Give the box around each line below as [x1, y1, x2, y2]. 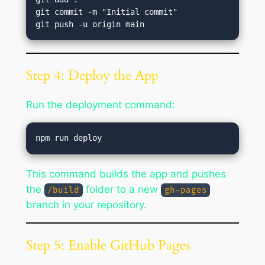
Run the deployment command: [25, 99, 175, 111]
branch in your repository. [25, 199, 147, 211]
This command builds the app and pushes [25, 168, 226, 180]
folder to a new [83, 183, 161, 196]
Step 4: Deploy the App [25, 66, 159, 85]
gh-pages [164, 185, 207, 196]
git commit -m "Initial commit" [35, 7, 178, 17]
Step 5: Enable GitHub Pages [25, 236, 190, 255]
